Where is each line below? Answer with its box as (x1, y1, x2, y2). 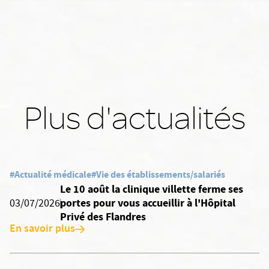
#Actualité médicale (10, 168, 91, 181)
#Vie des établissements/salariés (91, 168, 225, 181)
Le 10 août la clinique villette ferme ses (60, 182, 244, 196)
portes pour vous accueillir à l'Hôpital (60, 196, 236, 210)
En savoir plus (10, 221, 75, 238)
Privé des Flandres (60, 210, 147, 224)
